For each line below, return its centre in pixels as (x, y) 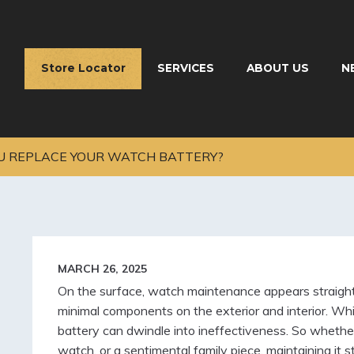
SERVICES (186, 68)
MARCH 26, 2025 (102, 269)
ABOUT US (278, 68)
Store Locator (83, 68)
